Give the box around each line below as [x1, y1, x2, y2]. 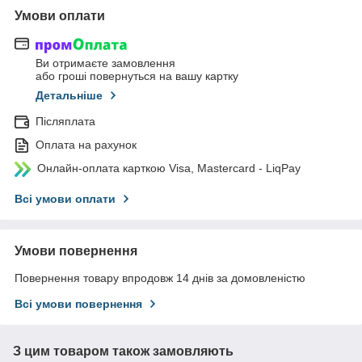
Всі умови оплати [15, 192, 116, 206]
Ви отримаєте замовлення [36, 56, 175, 69]
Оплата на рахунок [36, 137, 137, 151]
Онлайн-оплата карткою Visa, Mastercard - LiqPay [37, 161, 301, 175]
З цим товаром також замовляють [13, 344, 234, 359]
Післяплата [36, 114, 95, 128]
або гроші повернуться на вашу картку [36, 69, 238, 82]
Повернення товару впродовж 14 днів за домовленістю [15, 271, 305, 285]
